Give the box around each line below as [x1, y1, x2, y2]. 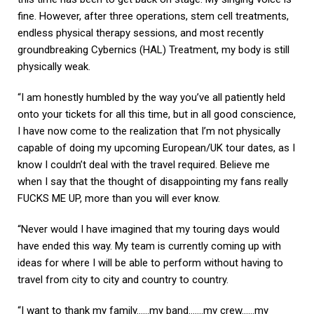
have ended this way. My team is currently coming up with [18, 240, 281, 253]
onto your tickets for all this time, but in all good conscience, [18, 108, 296, 121]
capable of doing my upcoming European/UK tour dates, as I [18, 142, 295, 155]
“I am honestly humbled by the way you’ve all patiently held [18, 91, 285, 104]
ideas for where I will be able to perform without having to [18, 257, 283, 270]
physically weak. [18, 60, 90, 74]
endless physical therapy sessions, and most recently [18, 27, 264, 40]
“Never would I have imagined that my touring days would [18, 223, 280, 236]
